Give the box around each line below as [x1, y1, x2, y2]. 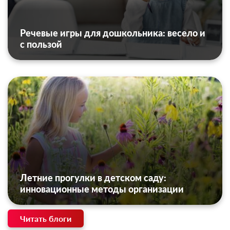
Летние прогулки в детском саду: [20, 172, 166, 184]
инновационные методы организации [20, 183, 184, 195]
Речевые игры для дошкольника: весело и [20, 27, 205, 39]
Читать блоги [20, 214, 71, 224]
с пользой [20, 39, 62, 50]
